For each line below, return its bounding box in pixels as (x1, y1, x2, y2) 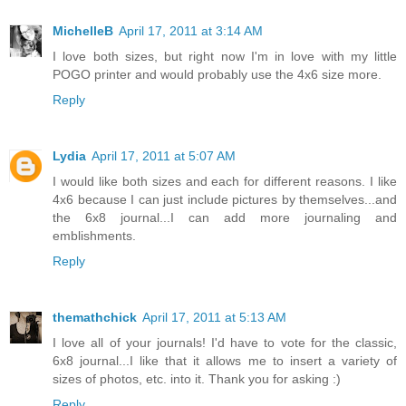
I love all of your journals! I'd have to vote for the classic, (53, 334, 397, 350)
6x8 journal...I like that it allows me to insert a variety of (53, 353, 397, 368)
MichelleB (53, 23, 113, 38)
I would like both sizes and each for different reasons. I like (53, 173, 397, 188)
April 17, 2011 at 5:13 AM (142, 309, 286, 324)
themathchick (53, 309, 137, 324)
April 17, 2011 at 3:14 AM (119, 23, 263, 38)
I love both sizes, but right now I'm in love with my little (53, 48, 397, 63)
